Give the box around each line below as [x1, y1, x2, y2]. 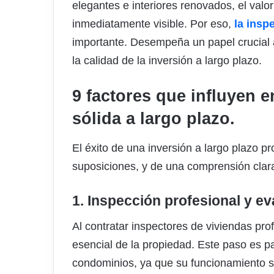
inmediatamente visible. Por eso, [72, 18, 234, 31]
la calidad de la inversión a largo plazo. [72, 54, 262, 67]
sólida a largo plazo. [72, 109, 235, 128]
